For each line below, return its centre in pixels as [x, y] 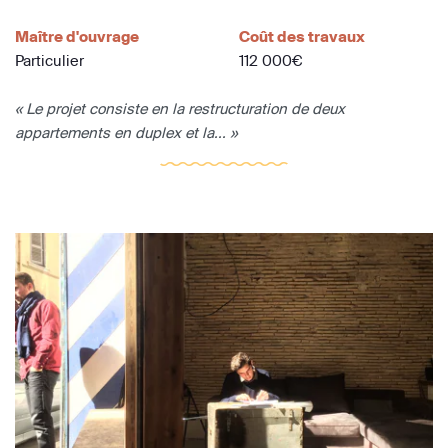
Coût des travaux [302, 36]
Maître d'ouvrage [77, 36]
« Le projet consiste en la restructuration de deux [180, 108]
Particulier [49, 60]
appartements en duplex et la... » [126, 132]
